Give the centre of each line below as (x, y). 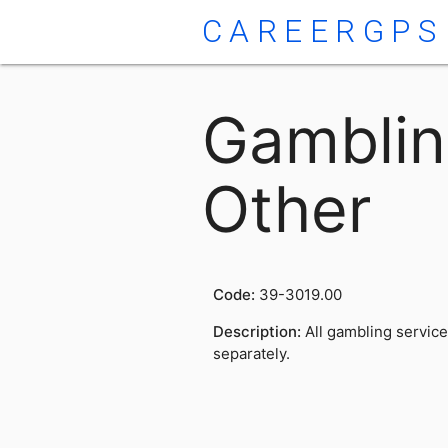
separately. (251, 354)
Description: (258, 332)
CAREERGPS (322, 31)
